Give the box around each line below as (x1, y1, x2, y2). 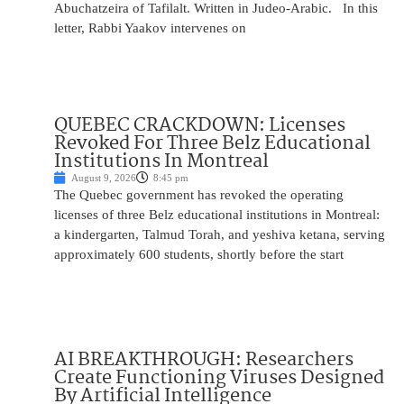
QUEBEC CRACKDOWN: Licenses (54, 110, 345, 142)
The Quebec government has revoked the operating (54, 188, 344, 203)
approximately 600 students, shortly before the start (54, 247, 344, 262)
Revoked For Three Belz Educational (54, 128, 371, 160)
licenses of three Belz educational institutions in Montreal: (54, 207, 380, 223)
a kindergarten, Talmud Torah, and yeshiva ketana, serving (54, 227, 385, 243)
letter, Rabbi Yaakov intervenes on (54, 21, 246, 36)
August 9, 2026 (71, 172, 136, 184)
